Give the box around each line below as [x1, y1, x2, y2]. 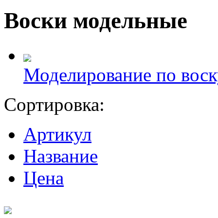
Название [23, 145, 98, 166]
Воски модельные [4, 8, 187, 34]
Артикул [23, 123, 91, 145]
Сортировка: [4, 93, 105, 115]
